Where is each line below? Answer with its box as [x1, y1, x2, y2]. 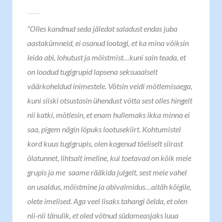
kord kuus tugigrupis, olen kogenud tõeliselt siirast [27, 139, 183, 148]
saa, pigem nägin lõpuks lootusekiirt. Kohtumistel [27, 124, 181, 134]
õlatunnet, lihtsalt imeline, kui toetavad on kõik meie [27, 153, 191, 163]
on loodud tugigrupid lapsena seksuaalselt [27, 67, 158, 76]
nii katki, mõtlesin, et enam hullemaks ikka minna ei [27, 110, 190, 119]
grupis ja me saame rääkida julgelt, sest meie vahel [27, 167, 187, 177]
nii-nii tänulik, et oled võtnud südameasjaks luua [27, 211, 178, 220]
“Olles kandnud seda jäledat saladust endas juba [27, 24, 177, 33]
